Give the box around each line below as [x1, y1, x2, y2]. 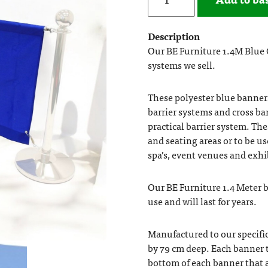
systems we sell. [147, 56, 215, 72]
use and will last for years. [147, 193, 257, 209]
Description [147, 28, 200, 44]
